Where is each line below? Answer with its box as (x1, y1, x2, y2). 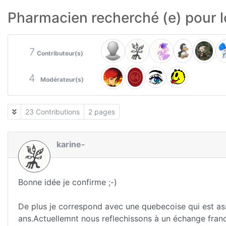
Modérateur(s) (40, 76, 84, 83)
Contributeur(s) (37, 49, 84, 57)
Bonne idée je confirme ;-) (18, 177, 117, 187)
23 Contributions (25, 107, 80, 116)
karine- (56, 139, 85, 149)
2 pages (88, 107, 115, 116)
